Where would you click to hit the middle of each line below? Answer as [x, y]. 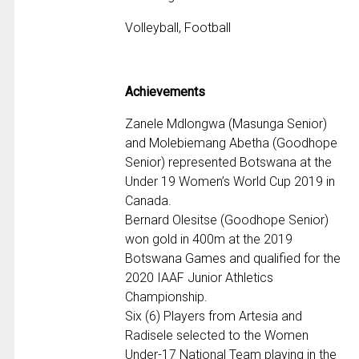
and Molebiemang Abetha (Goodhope [232, 143]
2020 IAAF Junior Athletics [200, 278]
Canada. [149, 201]
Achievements [165, 92]
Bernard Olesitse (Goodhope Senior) [227, 220]
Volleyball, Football [178, 28]
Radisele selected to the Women [217, 336]
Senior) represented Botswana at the [229, 163]
